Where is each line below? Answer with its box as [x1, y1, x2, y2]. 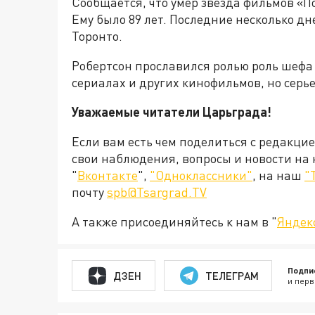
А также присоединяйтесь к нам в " [72, 214, 277, 229]
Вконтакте [77, 167, 138, 183]
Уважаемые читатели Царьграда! [72, 104, 271, 120]
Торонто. [72, 28, 122, 44]
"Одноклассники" [150, 167, 252, 183]
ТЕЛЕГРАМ [205, 269, 259, 282]
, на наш [252, 167, 304, 183]
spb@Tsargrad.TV [107, 184, 207, 200]
